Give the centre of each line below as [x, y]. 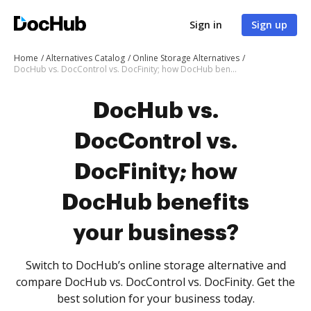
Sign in [206, 25]
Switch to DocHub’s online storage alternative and [155, 265]
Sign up [269, 25]
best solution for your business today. [155, 299]
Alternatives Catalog [85, 58]
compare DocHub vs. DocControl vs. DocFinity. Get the [155, 282]
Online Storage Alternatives [186, 58]
